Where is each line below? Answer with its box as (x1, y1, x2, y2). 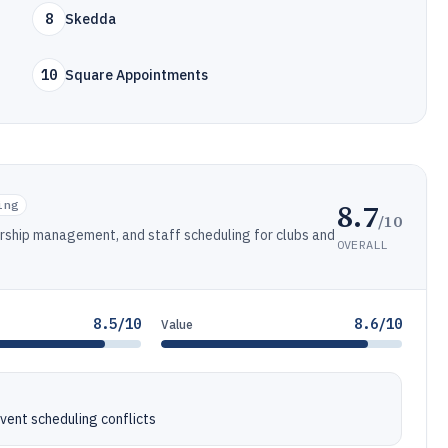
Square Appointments (65, 66, 209, 84)
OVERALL (336, 236, 388, 252)
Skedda (65, 10, 117, 28)
